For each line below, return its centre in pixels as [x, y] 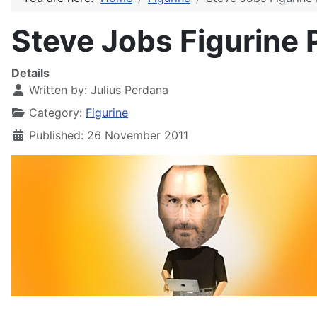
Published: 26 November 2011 [109, 135]
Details [30, 73]
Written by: [58, 90]
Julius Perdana [129, 90]
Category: [56, 113]
